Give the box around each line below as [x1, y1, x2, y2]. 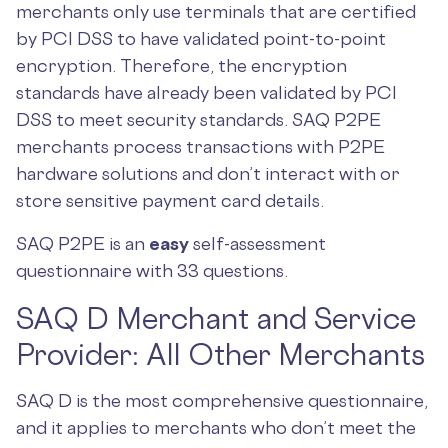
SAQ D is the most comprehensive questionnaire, [16, 389, 428, 411]
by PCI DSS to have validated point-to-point [16, 27, 386, 49]
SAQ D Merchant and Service [16, 300, 416, 336]
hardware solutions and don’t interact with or [16, 162, 400, 184]
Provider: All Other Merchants [16, 336, 425, 372]
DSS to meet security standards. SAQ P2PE [16, 108, 381, 130]
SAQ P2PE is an [16, 232, 149, 254]
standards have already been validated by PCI [16, 81, 397, 103]
